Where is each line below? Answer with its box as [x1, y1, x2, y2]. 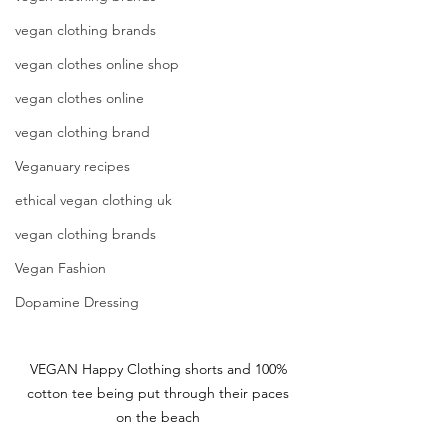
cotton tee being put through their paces [27, 383, 293, 402]
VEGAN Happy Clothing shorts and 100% [29, 359, 291, 378]
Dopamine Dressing [15, 292, 139, 311]
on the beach [116, 407, 204, 426]
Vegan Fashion [15, 258, 106, 277]
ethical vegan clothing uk [15, 190, 172, 209]
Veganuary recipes [15, 156, 130, 175]
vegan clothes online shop [15, 54, 179, 73]
